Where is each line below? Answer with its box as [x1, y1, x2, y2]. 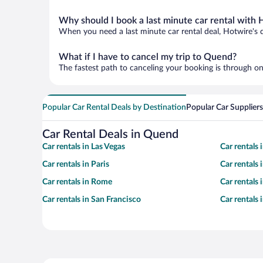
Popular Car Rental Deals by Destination [42, 103, 186, 112]
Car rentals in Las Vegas [42, 143, 125, 151]
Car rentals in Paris [42, 160, 109, 168]
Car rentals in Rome [42, 178, 112, 186]
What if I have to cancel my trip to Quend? [59, 52, 237, 62]
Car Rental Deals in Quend [42, 129, 178, 140]
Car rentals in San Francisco [42, 195, 141, 204]
